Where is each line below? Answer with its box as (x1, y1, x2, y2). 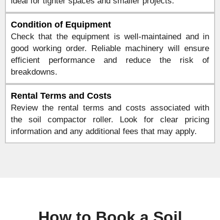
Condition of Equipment (11, 20, 111, 29)
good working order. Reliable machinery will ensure (11, 44, 209, 53)
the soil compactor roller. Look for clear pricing (11, 115, 209, 124)
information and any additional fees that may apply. (11, 127, 197, 136)
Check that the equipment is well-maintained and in (11, 32, 209, 41)
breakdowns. (11, 67, 57, 77)
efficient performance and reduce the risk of (11, 55, 209, 65)
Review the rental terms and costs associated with (11, 103, 209, 112)
